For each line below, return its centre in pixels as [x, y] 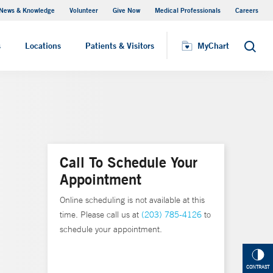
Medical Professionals [188, 10]
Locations [43, 46]
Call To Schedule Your [129, 162]
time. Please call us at [101, 214]
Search [257, 50]
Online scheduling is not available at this [132, 200]
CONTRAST [258, 267]
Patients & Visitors [120, 46]
